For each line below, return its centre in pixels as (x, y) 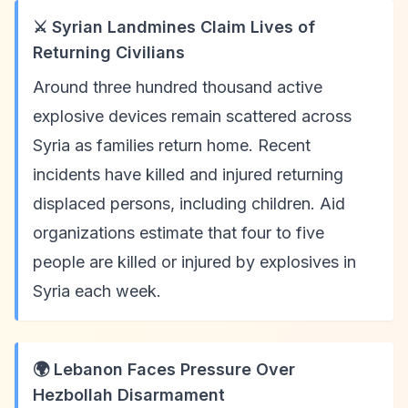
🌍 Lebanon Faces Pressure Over (164, 369)
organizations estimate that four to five (178, 233)
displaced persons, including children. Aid (189, 204)
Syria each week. (97, 291)
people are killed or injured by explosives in (194, 262)
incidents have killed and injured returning (188, 174)
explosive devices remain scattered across (192, 116)
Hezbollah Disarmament (129, 395)
